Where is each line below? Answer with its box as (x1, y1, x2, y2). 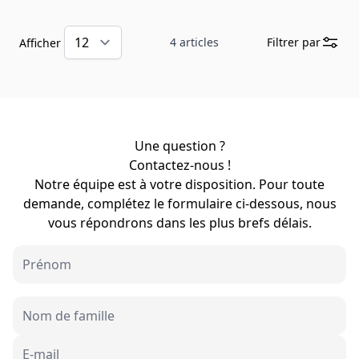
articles (176, 34, 219, 50)
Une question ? (134, 137, 225, 155)
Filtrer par (267, 34, 321, 50)
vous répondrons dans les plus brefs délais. (47, 214, 312, 232)
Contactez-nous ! (128, 156, 231, 174)
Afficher (19, 35, 61, 50)
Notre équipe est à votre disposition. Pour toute (34, 175, 325, 193)
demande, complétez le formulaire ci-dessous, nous (22, 195, 337, 212)
